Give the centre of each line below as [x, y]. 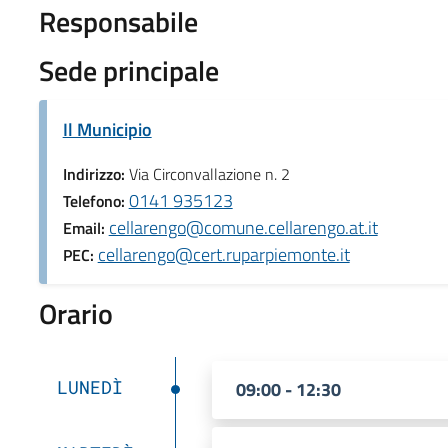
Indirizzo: [95, 173]
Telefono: [95, 200]
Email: [85, 227]
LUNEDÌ [89, 386]
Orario [75, 313]
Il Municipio [107, 129]
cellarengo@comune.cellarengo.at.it [243, 227]
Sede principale [128, 70]
